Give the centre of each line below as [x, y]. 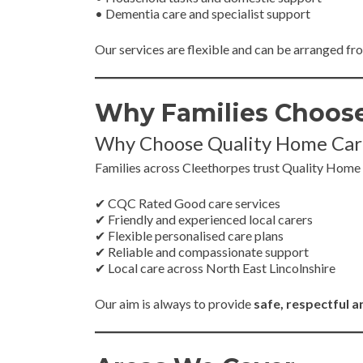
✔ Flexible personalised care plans [189, 235]
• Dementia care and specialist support [203, 13]
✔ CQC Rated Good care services [188, 203]
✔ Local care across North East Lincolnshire [215, 268]
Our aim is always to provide [174, 303]
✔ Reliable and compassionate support [202, 252]
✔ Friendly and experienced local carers [204, 219]
